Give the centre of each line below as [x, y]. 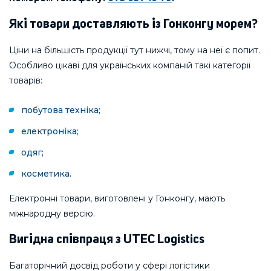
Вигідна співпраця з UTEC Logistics [107, 240]
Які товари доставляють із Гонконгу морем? [133, 24]
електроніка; [50, 132]
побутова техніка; [60, 110]
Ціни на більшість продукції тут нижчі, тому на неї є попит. [135, 51]
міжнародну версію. [52, 214]
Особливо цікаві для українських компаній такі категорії [130, 66]
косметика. [46, 174]
